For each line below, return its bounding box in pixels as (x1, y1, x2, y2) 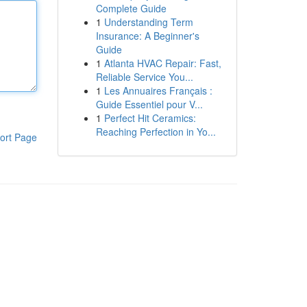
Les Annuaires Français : (103, 84, 212, 97)
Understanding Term (103, 15, 193, 29)
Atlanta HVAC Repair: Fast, (103, 56, 221, 70)
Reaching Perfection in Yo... (95, 125, 216, 138)
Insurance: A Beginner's (95, 29, 199, 42)
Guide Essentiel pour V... (95, 97, 203, 111)
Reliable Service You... (95, 70, 193, 84)
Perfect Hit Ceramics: (103, 111, 196, 125)
